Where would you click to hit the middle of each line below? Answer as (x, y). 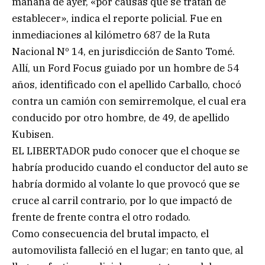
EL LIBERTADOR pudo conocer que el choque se (126, 151)
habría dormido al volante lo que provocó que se (126, 184)
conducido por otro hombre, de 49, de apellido (121, 117)
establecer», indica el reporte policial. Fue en (117, 18)
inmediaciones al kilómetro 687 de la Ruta (111, 35)
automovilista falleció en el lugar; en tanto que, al (127, 250)
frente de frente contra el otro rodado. (101, 217)
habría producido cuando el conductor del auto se (130, 167)
